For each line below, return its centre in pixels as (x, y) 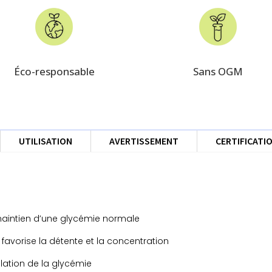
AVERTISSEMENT (144, 141)
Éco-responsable (54, 72)
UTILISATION (46, 141)
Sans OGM (218, 72)
